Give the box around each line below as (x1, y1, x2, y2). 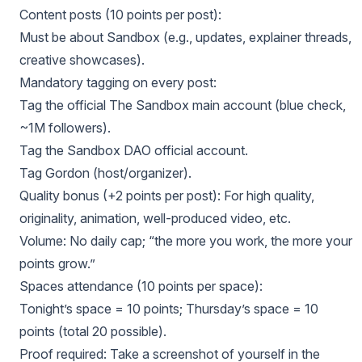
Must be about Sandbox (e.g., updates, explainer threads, (19, 29, 351, 45)
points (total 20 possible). (19, 323, 166, 339)
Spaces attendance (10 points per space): (19, 278, 263, 294)
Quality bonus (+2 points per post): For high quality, (19, 187, 314, 204)
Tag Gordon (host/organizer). (19, 165, 192, 181)
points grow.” (19, 255, 95, 271)
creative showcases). (19, 52, 145, 68)
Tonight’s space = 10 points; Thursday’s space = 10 (19, 301, 318, 317)
